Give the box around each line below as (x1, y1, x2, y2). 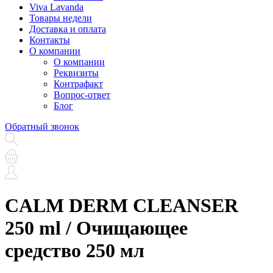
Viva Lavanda (29, 2, 83, 12)
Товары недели (29, 13, 92, 23)
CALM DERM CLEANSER (5, 194, 238, 217)
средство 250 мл (5, 239, 144, 262)
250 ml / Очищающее (5, 217, 188, 239)
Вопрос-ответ (54, 90, 110, 100)
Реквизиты (54, 68, 99, 78)
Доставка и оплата (29, 24, 106, 34)
